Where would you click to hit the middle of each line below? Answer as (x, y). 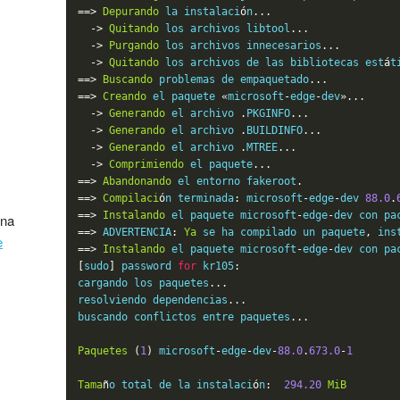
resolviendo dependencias (153, 300)
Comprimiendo (147, 164)
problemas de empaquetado (231, 79)
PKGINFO (269, 113)
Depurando (131, 11)
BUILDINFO (275, 130)
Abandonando (137, 181)
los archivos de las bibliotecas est (272, 62)
